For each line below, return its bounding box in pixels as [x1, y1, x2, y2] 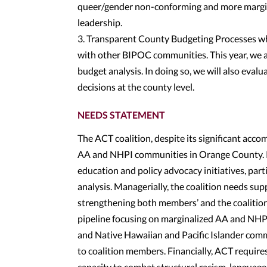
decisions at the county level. [77, 81, 194, 92]
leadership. [77, 17, 122, 28]
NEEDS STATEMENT [77, 109, 165, 120]
